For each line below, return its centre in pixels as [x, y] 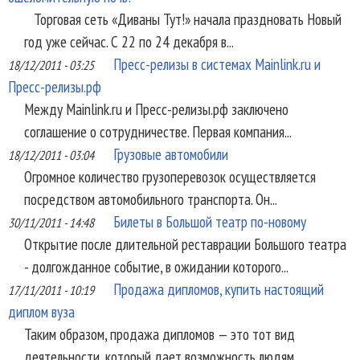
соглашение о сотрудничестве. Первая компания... [158, 131]
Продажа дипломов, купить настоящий [219, 288]
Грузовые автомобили [171, 153]
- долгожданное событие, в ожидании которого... [156, 266]
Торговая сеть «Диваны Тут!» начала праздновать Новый [183, 18]
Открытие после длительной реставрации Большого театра [185, 243]
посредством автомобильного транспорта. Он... [151, 198]
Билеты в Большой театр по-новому [210, 221]
